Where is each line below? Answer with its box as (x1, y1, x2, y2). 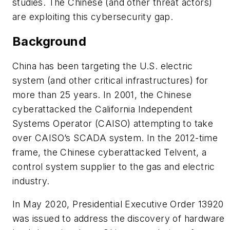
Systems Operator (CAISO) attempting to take (12, 118, 214, 129)
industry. (12, 175, 50, 186)
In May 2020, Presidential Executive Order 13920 (12, 199, 224, 210)
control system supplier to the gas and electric (12, 161, 215, 172)
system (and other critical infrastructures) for (12, 74, 208, 86)
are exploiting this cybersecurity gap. (12, 11, 176, 22)
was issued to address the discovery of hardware (12, 213, 225, 224)
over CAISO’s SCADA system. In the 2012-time (12, 132, 218, 143)
